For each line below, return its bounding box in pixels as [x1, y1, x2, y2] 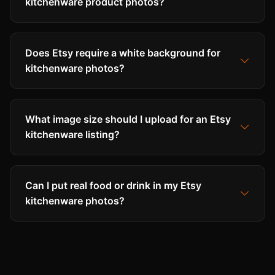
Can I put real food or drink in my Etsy [25, 179, 201, 192]
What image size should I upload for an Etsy [25, 113, 231, 126]
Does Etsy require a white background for [25, 47, 220, 60]
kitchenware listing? [25, 128, 120, 141]
